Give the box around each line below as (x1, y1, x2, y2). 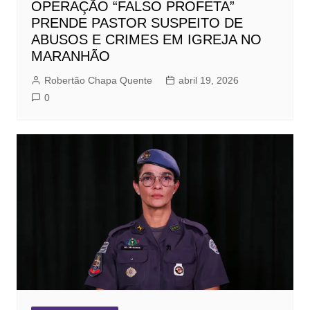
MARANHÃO (30, 48, 110, 64)
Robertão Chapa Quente (44, 74, 152, 86)
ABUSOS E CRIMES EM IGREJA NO (30, 31, 262, 47)
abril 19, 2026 (178, 74, 239, 86)
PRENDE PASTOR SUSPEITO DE (30, 15, 243, 30)
